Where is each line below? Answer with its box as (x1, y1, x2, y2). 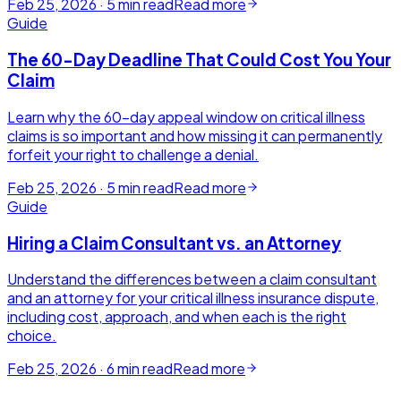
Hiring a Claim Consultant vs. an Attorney (7, 232, 341, 253)
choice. (7, 326, 56, 346)
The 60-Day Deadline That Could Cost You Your (7, 49, 391, 71)
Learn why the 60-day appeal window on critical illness (7, 107, 365, 126)
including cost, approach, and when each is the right (7, 307, 346, 327)
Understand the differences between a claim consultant (7, 269, 377, 289)
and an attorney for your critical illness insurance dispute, (7, 288, 379, 308)
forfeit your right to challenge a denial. (7, 144, 259, 164)
